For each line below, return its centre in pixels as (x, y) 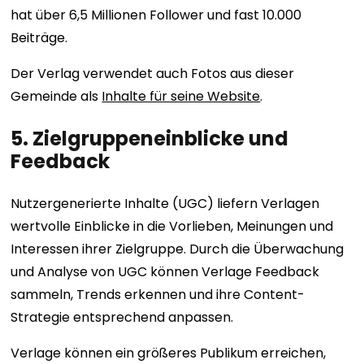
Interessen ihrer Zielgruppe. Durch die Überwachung (178, 249)
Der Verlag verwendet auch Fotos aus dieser (153, 74)
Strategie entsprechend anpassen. (124, 318)
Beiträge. (41, 38)
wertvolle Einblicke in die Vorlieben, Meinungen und (172, 227)
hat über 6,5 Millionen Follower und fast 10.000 (156, 15)
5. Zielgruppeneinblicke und (150, 139)
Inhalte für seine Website (181, 97)
